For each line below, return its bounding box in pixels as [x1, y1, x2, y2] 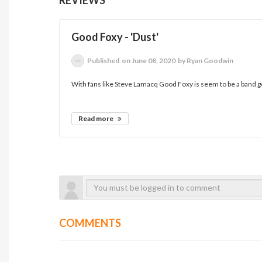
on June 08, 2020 [120, 56, 176, 65]
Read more [78, 113, 115, 123]
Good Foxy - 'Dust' [71, 30, 159, 43]
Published [87, 56, 121, 65]
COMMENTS [59, 216, 122, 229]
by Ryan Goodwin [177, 56, 234, 65]
